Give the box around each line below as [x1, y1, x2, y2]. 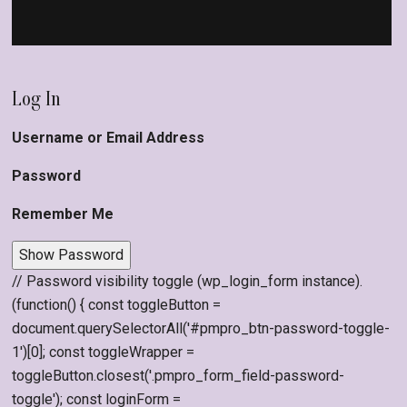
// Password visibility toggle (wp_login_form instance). [12, 272, 362, 290]
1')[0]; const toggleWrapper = [12, 342, 194, 361]
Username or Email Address [12, 128, 204, 146]
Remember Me [12, 204, 114, 223]
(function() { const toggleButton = [12, 295, 221, 313]
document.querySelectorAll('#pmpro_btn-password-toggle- [12, 319, 390, 337]
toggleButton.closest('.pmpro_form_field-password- [12, 366, 344, 384]
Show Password [19, 245, 124, 263]
